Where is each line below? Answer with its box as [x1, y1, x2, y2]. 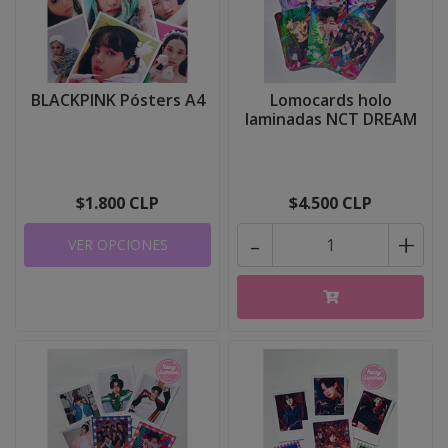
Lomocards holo [269, 89, 392, 111]
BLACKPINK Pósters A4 [30, 89, 205, 111]
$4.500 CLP [289, 192, 372, 214]
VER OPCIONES [67, 235, 168, 254]
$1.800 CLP [76, 192, 159, 214]
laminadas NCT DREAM [244, 108, 417, 130]
